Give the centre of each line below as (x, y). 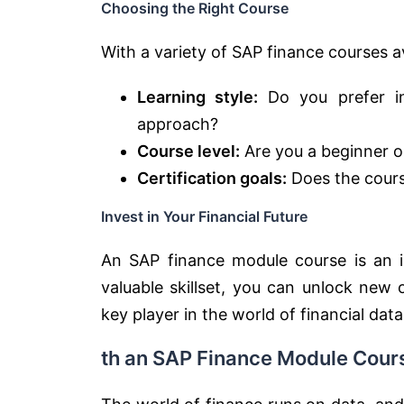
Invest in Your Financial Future (204, 216)
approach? (178, 124)
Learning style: (198, 96)
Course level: (188, 151)
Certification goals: (212, 178)
